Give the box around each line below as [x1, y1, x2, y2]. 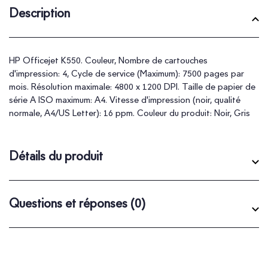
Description [9, 5, 70, 20]
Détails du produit [9, 148, 103, 163]
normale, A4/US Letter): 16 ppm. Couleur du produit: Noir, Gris [9, 107, 250, 118]
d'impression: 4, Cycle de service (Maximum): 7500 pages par [9, 68, 244, 79]
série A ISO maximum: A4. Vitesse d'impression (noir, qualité [9, 94, 240, 105]
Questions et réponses [9, 195, 130, 211]
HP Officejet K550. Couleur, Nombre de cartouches [9, 54, 208, 66]
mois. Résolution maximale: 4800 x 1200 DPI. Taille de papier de [9, 81, 255, 92]
